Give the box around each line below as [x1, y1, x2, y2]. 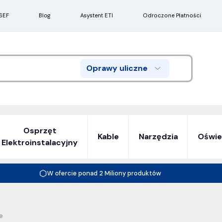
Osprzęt [23, 125, 56, 136]
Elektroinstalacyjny [1, 137, 78, 148]
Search [84, 68, 111, 79]
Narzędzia [139, 131, 178, 142]
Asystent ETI [80, 12, 113, 19]
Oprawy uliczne [86, 63, 148, 74]
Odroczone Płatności [143, 12, 201, 19]
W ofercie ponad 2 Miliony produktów [47, 169, 161, 178]
